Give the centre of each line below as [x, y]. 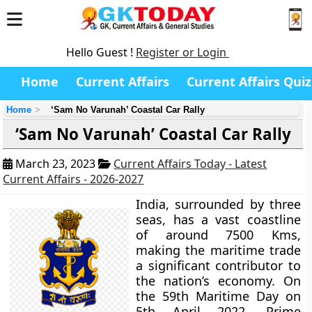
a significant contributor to [218, 265]
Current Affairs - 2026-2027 [73, 179]
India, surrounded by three [218, 204]
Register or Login [182, 52]
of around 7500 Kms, [218, 235]
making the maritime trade [218, 250]
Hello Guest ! [101, 52]
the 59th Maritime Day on [218, 296]
